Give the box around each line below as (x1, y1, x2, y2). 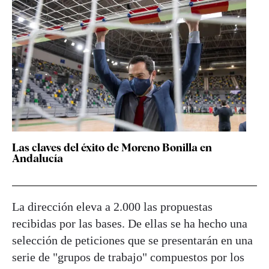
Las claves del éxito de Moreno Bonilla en (12, 141, 212, 154)
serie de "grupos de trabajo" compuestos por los (12, 250, 244, 264)
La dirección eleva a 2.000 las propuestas (12, 200, 213, 214)
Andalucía (12, 152, 63, 165)
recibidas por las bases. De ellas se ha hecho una (12, 217, 247, 231)
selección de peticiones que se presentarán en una (12, 234, 253, 247)
